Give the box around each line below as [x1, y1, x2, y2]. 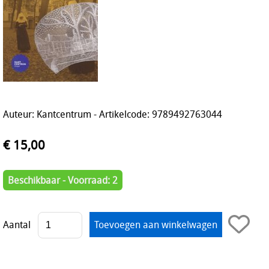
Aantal [3, 217, 31, 231]
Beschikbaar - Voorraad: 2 [8, 173, 118, 187]
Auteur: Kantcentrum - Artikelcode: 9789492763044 [3, 107, 222, 121]
